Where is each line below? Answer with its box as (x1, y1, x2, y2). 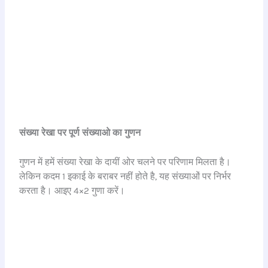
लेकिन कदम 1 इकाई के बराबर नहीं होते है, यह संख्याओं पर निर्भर (19, 170, 232, 182)
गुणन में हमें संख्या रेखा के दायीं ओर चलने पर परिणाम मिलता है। (19, 156, 232, 167)
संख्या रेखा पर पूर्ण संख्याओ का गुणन (19, 127, 141, 139)
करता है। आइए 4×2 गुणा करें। (19, 185, 126, 196)
